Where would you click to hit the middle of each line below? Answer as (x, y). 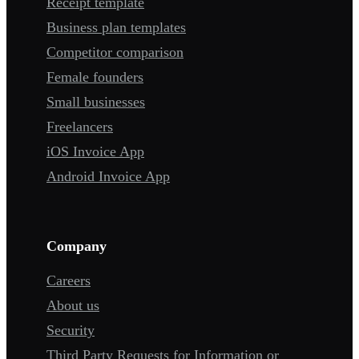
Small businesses (96, 102)
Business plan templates (116, 28)
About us (73, 306)
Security (71, 331)
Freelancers (80, 127)
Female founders (95, 77)
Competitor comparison (115, 52)
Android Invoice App (108, 177)
